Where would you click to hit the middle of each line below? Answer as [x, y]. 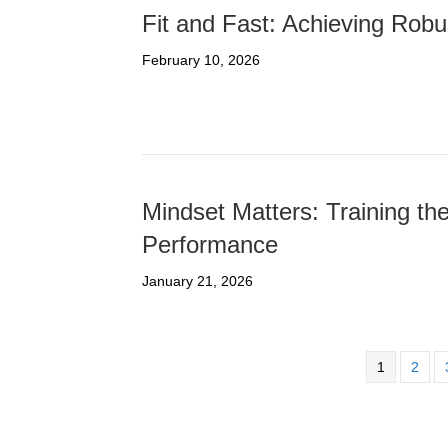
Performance [210, 245]
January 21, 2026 [197, 281]
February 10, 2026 [201, 60]
